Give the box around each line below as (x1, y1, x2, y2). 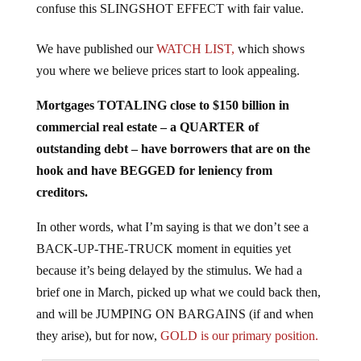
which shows (234, 28, 305, 43)
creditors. (35, 172, 88, 186)
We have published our (35, 28, 156, 43)
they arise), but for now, (35, 315, 160, 330)
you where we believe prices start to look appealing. (35, 50, 300, 64)
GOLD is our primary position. (160, 315, 318, 330)
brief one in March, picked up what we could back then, (35, 272, 321, 286)
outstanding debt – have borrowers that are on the (35, 128, 310, 143)
